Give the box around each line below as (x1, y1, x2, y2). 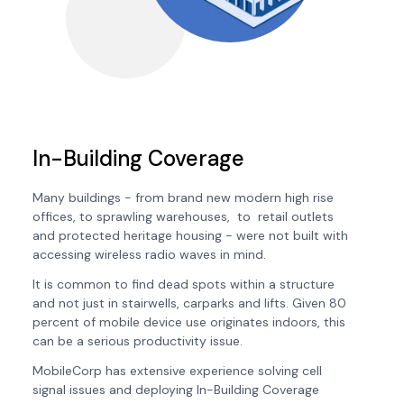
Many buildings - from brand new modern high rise (32, 189, 334, 207)
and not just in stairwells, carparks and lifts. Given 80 (32, 295, 346, 312)
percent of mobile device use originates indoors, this (32, 314, 345, 331)
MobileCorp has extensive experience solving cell (32, 363, 322, 380)
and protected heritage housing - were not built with (32, 227, 348, 244)
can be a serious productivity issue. (32, 333, 243, 350)
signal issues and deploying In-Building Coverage (32, 381, 319, 399)
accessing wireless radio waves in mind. (32, 246, 270, 263)
